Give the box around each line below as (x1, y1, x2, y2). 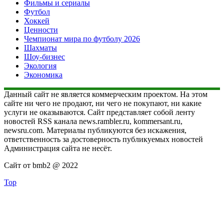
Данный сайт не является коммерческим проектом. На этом (4, 90, 207, 99)
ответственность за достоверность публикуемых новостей (4, 135, 203, 144)
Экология (24, 61, 56, 70)
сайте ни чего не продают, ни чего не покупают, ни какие (4, 99, 201, 108)
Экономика (24, 70, 62, 79)
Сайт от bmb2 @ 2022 (4, 161, 78, 170)
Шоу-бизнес (24, 52, 65, 61)
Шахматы (24, 43, 57, 52)
